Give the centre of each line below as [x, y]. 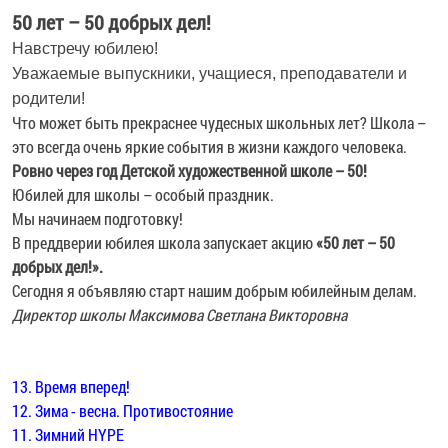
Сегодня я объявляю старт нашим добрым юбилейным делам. [216, 290]
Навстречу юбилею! [85, 48]
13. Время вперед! [71, 386]
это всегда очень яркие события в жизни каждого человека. [209, 146]
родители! [48, 98]
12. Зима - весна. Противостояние [122, 410]
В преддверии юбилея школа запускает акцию [164, 242]
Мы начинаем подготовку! [97, 218]
